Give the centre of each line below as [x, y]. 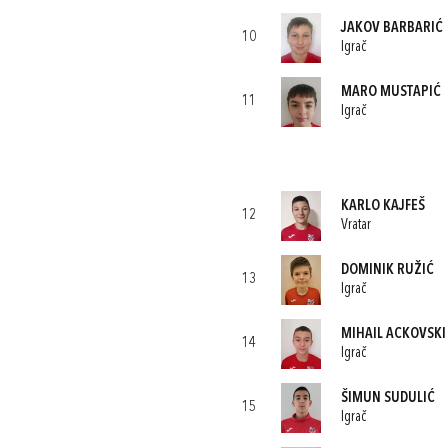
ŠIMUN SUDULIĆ [387, 398]
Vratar [355, 225]
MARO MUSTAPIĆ [390, 92]
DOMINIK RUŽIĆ [387, 270]
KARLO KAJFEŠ [382, 206]
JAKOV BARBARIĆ [391, 28]
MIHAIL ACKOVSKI [393, 334]
